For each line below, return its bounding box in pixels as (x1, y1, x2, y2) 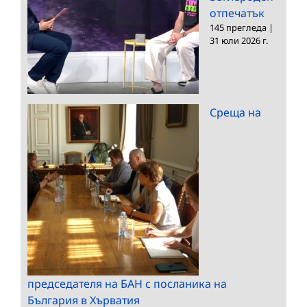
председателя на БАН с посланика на (27, 275, 227, 291)
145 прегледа (210, 21, 267, 34)
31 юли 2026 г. (210, 34, 268, 47)
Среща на (210, 104, 261, 120)
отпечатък (210, 5, 265, 21)
